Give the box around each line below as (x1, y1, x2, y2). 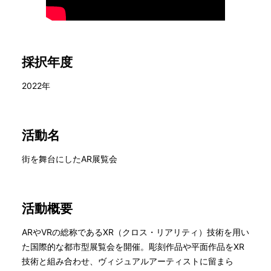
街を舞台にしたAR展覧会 (22, 154, 117, 165)
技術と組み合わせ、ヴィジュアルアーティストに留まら (22, 256, 233, 267)
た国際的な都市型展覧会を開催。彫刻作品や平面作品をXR (22, 241, 244, 252)
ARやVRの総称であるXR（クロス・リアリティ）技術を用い (22, 227, 249, 238)
